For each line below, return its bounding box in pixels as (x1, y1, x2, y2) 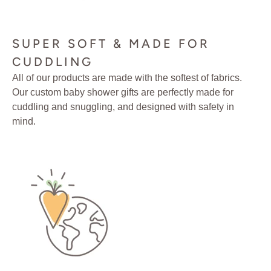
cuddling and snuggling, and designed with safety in (12, 102, 234, 113)
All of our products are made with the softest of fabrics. (12, 73, 242, 83)
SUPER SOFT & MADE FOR (12, 36, 210, 51)
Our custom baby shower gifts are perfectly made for (12, 87, 233, 98)
